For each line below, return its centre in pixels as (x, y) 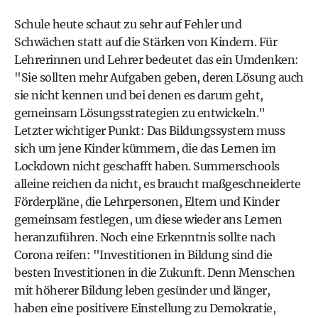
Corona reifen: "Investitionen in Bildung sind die (143, 255)
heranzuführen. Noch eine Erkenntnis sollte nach (145, 237)
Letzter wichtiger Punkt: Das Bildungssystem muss (149, 131)
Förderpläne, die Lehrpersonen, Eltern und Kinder (147, 202)
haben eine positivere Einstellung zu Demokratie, (145, 308)
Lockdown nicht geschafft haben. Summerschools (147, 166)
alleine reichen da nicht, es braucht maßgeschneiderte (158, 184)
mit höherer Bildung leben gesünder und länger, (142, 290)
